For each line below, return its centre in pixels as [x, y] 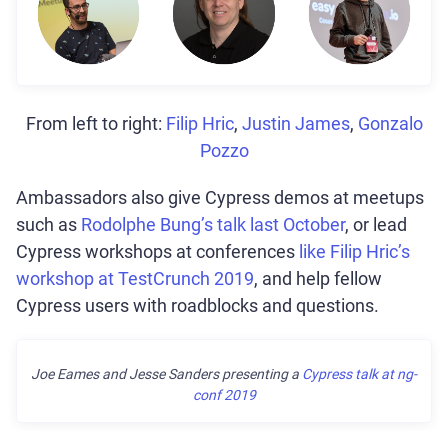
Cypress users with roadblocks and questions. [197, 306]
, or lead [376, 225]
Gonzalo [390, 124]
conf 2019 [224, 395]
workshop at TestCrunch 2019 [135, 279]
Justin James [295, 124]
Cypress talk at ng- [359, 374]
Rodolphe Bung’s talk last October [213, 225]
